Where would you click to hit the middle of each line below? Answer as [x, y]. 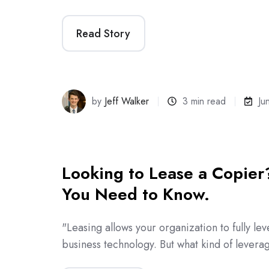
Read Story [104, 33]
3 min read [204, 101]
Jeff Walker [127, 101]
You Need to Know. [136, 194]
